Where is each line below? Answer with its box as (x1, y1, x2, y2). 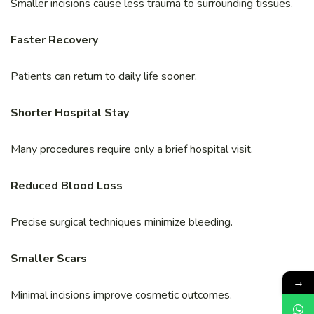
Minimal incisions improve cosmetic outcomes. (11, 287, 232, 303)
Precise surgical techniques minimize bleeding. (11, 214, 233, 230)
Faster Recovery (11, 32, 98, 48)
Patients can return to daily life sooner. (11, 68, 197, 84)
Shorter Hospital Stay (11, 104, 129, 121)
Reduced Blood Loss (11, 177, 123, 193)
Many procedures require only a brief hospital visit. (11, 141, 253, 157)
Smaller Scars (11, 250, 87, 266)
